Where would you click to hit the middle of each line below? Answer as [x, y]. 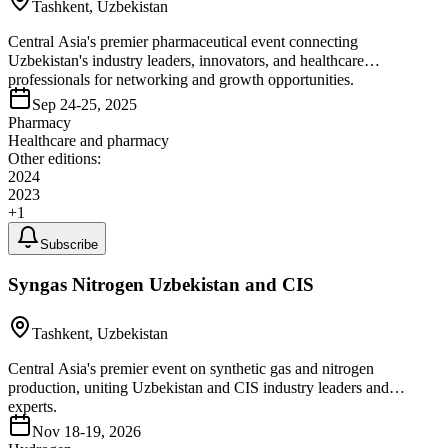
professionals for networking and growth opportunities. [181, 80]
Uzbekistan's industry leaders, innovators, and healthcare [186, 61]
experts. [32, 406]
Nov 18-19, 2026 [86, 431]
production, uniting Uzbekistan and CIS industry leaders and [198, 387]
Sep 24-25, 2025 [84, 105]
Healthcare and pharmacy [88, 141]
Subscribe [69, 245]
